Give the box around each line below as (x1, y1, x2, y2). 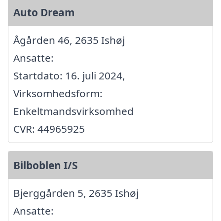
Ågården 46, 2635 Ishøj (13, 33, 125, 47)
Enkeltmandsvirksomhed (13, 104, 134, 118)
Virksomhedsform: (13, 86, 103, 101)
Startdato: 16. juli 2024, (13, 69, 125, 83)
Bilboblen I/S (13, 158, 77, 173)
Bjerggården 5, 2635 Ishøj (13, 186, 139, 200)
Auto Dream (13, 5, 74, 20)
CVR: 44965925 (13, 122, 85, 136)
